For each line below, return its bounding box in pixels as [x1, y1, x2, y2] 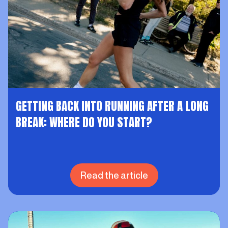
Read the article [80, 169, 148, 181]
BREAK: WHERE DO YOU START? [16, 113, 152, 131]
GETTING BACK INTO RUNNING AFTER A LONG [16, 97, 209, 115]
